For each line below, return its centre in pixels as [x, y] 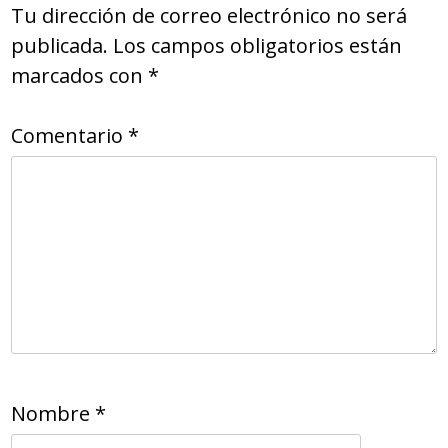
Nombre [53, 414]
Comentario [70, 136]
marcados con [80, 76]
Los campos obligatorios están [258, 46]
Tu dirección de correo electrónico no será [209, 16]
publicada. [60, 46]
